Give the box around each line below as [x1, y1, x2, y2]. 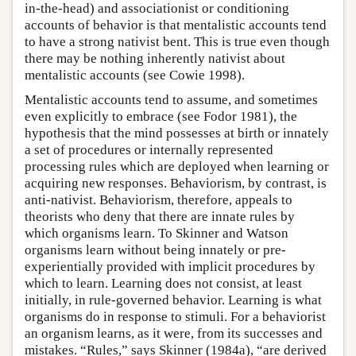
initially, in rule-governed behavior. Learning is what [25, 292, 322, 308]
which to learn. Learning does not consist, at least [25, 276, 302, 292]
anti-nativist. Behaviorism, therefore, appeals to [25, 192, 292, 208]
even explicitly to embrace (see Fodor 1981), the [25, 109, 297, 125]
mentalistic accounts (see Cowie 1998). [25, 68, 245, 83]
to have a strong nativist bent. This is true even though [25, 34, 330, 50]
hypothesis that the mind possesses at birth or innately [25, 126, 329, 141]
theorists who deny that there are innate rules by [25, 209, 295, 225]
